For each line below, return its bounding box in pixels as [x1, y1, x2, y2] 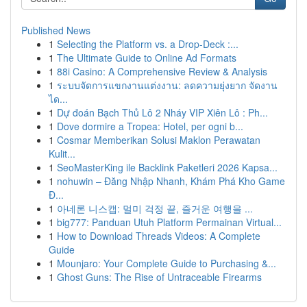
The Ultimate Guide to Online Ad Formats [57, 51, 236, 64]
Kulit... [49, 147, 75, 160]
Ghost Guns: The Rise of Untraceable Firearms [57, 270, 262, 284]
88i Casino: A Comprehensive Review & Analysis [57, 64, 267, 78]
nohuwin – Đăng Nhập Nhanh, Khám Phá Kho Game [57, 174, 285, 188]
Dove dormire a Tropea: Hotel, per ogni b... [57, 119, 243, 133]
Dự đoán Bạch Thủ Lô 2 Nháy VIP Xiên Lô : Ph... [57, 106, 268, 119]
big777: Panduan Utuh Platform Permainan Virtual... [57, 215, 282, 229]
